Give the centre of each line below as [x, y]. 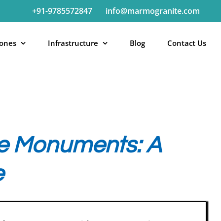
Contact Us [187, 43]
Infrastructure [73, 43]
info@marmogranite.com [153, 11]
